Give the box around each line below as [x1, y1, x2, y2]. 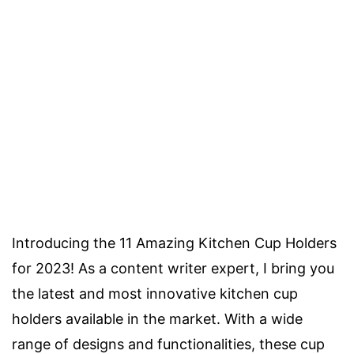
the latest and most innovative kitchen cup [12, 285, 298, 302]
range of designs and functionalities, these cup [12, 336, 325, 352]
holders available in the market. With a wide [12, 311, 303, 327]
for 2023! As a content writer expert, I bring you [12, 260, 334, 277]
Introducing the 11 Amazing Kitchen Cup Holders [12, 235, 337, 251]
